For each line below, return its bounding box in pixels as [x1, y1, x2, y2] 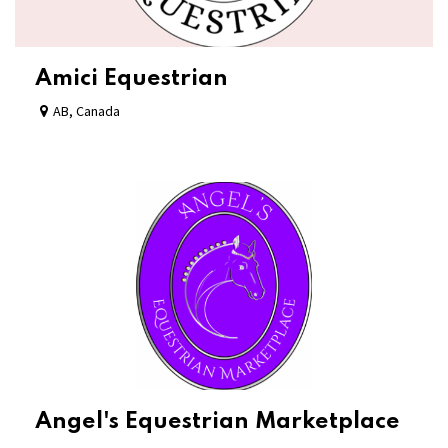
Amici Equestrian [35, 66, 228, 90]
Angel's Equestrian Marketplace [35, 409, 400, 433]
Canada [76, 101, 120, 120]
